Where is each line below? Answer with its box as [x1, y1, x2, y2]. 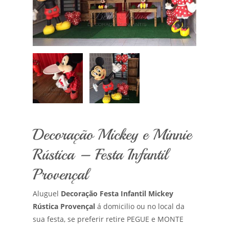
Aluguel [33, 189, 61, 199]
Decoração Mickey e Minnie [33, 125, 192, 145]
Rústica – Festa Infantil [33, 145, 168, 165]
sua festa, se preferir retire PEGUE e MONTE [33, 214, 184, 224]
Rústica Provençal [33, 201, 95, 212]
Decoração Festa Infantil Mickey [61, 189, 173, 199]
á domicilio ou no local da [95, 201, 185, 212]
